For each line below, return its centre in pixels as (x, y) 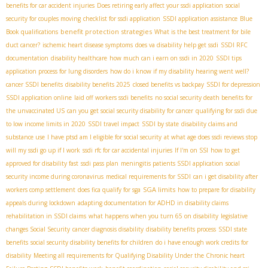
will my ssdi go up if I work (43, 150)
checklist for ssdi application (122, 19)
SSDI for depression (233, 85)
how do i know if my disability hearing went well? (179, 71)
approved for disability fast (42, 164)
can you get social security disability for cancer (130, 111)
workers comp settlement (41, 190)
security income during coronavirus (55, 177)
